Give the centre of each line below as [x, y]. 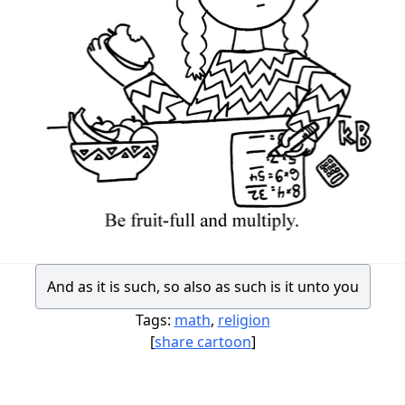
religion [244, 320]
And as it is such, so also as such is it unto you [202, 287]
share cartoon [202, 342]
